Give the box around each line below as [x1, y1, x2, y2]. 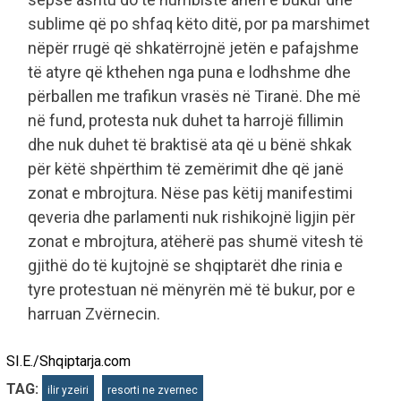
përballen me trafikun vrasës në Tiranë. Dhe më [28, 86, 361, 106]
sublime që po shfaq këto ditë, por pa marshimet [28, 13, 370, 33]
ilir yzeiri [47, 383, 89, 397]
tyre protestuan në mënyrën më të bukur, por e [28, 279, 355, 299]
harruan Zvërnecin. [28, 303, 160, 323]
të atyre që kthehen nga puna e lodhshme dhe [28, 62, 351, 81]
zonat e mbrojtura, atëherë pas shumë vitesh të [28, 231, 363, 251]
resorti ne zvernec [107, 383, 198, 397]
